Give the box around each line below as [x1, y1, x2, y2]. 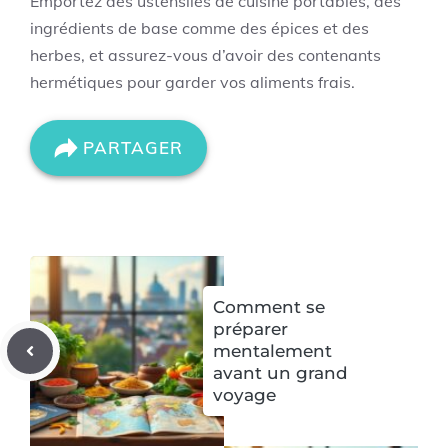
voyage [213, 384, 276, 405]
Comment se [213, 296, 325, 317]
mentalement [213, 340, 332, 361]
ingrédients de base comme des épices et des [30, 17, 369, 38]
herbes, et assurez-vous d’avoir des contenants [30, 44, 381, 65]
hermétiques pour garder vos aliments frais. [30, 71, 355, 92]
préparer [213, 318, 288, 339]
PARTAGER [83, 136, 183, 158]
